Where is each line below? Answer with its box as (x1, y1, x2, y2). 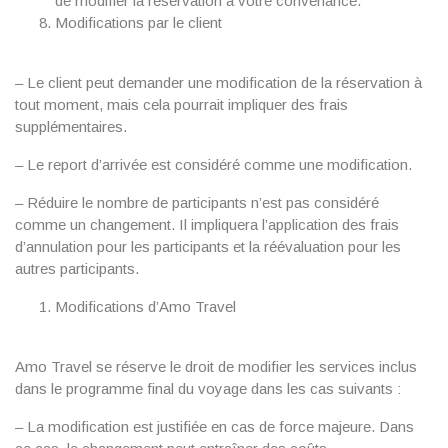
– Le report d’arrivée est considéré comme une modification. (15, 156, 412, 173)
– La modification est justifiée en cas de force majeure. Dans (15, 418, 414, 435)
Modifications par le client (55, 14, 222, 31)
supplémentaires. (15, 118, 127, 135)
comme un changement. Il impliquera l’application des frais (15, 216, 399, 233)
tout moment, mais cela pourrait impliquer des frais (15, 96, 348, 113)
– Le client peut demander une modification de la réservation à (15, 74, 422, 91)
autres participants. (15, 260, 139, 277)
